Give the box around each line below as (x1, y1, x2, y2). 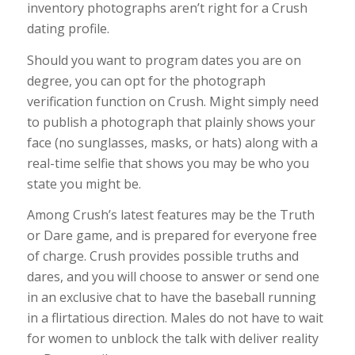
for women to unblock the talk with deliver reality (26, 330, 319, 348)
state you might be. (26, 174, 141, 193)
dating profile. (26, 19, 109, 37)
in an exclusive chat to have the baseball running (26, 288, 316, 307)
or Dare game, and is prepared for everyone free (26, 227, 317, 245)
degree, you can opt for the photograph (26, 71, 265, 90)
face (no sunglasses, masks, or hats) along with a (26, 133, 318, 151)
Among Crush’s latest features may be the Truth (26, 206, 315, 224)
